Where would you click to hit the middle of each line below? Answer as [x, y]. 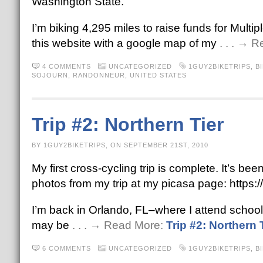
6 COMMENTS [66, 248]
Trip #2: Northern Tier [127, 124]
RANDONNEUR [99, 75]
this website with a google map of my [125, 43]
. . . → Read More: [119, 225]
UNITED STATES [158, 75]
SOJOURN [50, 75]
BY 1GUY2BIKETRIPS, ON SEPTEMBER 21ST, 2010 [120, 145]
